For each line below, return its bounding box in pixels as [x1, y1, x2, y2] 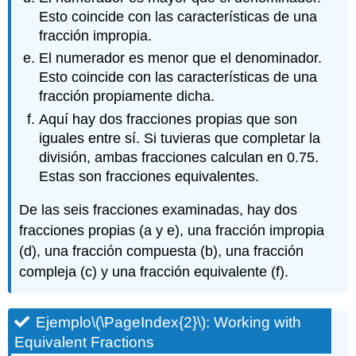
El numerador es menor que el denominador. [39, 50, 323, 67]
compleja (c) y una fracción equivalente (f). [19, 264, 289, 281]
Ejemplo [36, 314, 92, 331]
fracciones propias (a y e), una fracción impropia [19, 222, 325, 239]
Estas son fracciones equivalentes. [39, 168, 260, 184]
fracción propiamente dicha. [39, 88, 215, 105]
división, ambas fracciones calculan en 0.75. [39, 149, 319, 165]
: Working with [206, 314, 302, 331]
